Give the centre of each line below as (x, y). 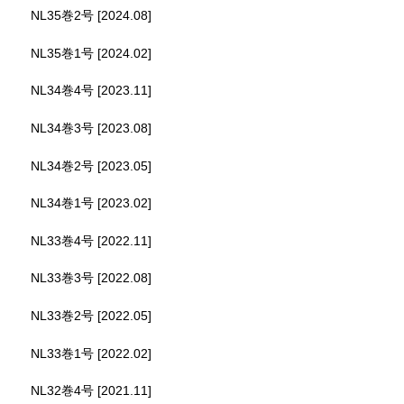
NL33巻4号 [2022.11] (91, 240)
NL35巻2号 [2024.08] (91, 16)
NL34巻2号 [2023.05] (91, 165)
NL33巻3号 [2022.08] (91, 278)
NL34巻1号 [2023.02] (91, 203)
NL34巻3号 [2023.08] (91, 128)
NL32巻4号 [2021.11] (91, 391)
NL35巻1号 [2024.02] (91, 53)
